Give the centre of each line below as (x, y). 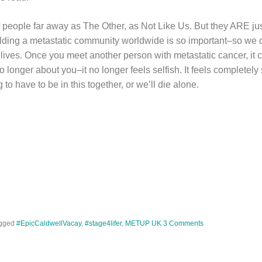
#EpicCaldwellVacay (49, 223)
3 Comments (183, 223)
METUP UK (143, 223)
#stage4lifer (103, 223)
